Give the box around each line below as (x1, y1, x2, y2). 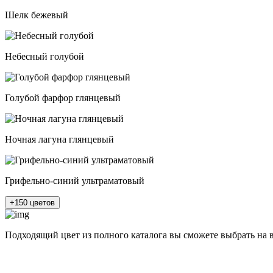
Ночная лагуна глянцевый (5, 134, 114, 145)
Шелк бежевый (5, 10, 68, 21)
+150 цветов (10, 198, 55, 208)
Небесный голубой (5, 51, 84, 62)
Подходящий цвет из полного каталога (5, 230, 169, 241)
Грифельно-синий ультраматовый (5, 175, 144, 186)
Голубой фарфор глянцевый (5, 93, 121, 104)
